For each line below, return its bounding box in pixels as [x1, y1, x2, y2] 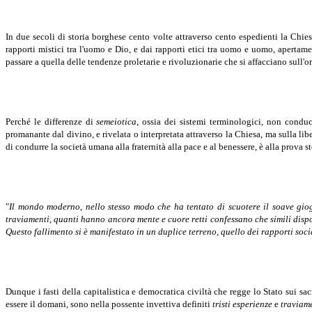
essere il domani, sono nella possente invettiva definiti [6, 299, 212, 310]
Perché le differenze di [6, 116, 97, 127]
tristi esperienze [212, 299, 272, 310]
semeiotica [96, 116, 137, 127]
